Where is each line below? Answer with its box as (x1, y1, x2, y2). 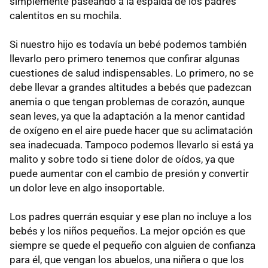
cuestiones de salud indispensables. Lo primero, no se (10, 67, 254, 79)
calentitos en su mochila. (10, 10, 121, 22)
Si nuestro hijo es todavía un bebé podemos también (10, 38, 246, 50)
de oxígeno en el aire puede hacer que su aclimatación (10, 124, 252, 136)
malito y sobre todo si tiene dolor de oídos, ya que (10, 153, 234, 165)
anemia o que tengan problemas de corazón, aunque (10, 96, 245, 108)
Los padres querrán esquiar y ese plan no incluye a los (10, 211, 252, 223)
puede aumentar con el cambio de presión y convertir (10, 167, 249, 179)
